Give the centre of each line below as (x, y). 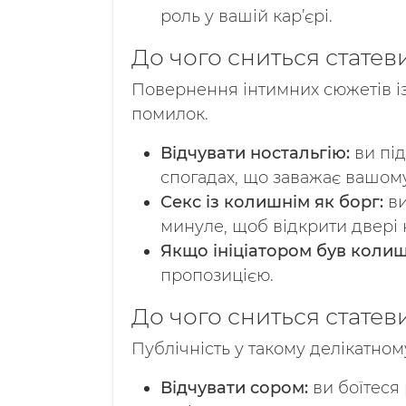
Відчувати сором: (234, 388)
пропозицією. (217, 275)
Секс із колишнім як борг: (272, 202)
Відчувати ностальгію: (255, 153)
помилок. (170, 114)
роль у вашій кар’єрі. (246, 16)
